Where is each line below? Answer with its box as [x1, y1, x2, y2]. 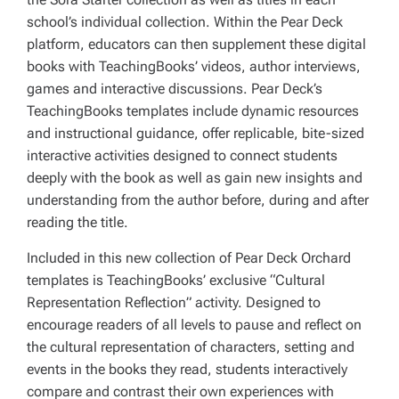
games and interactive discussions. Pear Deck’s [27, 80, 322, 98]
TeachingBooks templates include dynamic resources [27, 102, 359, 120]
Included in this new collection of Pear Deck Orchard [27, 249, 351, 267]
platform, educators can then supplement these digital [27, 36, 366, 53]
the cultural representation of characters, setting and [27, 338, 354, 356]
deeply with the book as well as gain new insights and [27, 169, 362, 187]
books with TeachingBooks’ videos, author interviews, [27, 58, 361, 76]
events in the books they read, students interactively [27, 361, 347, 379]
